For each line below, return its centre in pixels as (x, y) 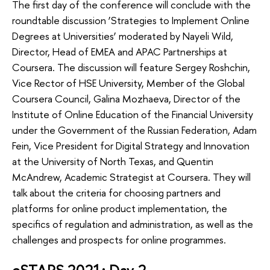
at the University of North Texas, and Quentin (113, 161)
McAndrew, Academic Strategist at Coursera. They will (131, 177)
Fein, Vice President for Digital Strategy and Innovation (131, 145)
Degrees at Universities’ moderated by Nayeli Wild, (123, 36)
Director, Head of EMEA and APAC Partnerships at (120, 51)
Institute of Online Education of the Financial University (133, 114)
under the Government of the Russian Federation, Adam (134, 130)
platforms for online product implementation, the (120, 208)
